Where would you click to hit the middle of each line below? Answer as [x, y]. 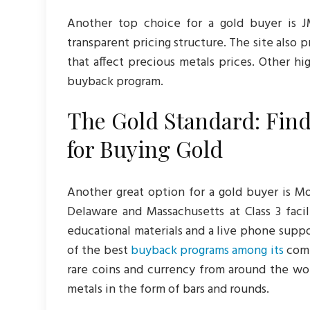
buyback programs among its [207, 250]
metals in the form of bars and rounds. [168, 289]
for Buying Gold [145, 148]
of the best [99, 250]
